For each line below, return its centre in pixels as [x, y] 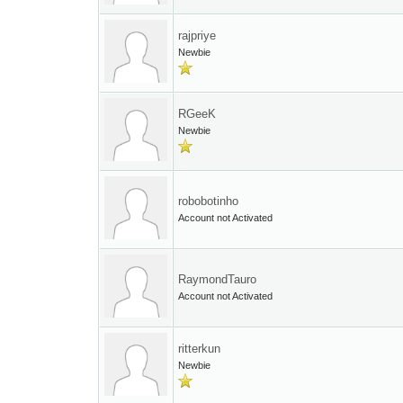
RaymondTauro [218, 279]
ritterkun [200, 349]
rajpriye [197, 36]
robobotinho [209, 201]
